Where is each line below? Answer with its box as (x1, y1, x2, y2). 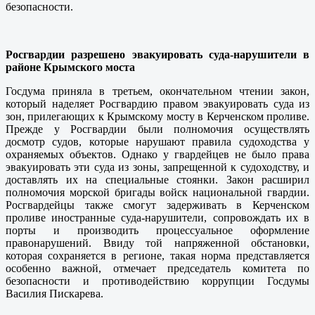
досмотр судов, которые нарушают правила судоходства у (6, 136, 309, 148)
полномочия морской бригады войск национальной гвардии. (6, 186, 309, 199)
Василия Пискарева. (6, 288, 103, 300)
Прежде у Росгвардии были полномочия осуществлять (6, 123, 309, 136)
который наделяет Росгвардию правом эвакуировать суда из (6, 98, 309, 110)
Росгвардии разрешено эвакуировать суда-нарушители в (6, 49, 309, 61)
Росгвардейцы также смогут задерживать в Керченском (6, 199, 309, 212)
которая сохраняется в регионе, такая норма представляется (6, 250, 309, 262)
